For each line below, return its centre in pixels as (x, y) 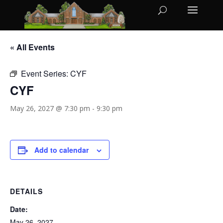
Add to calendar (61, 150)
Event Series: (46, 73)
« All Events (32, 47)
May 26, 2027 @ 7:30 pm (50, 108)
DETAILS (26, 191)
